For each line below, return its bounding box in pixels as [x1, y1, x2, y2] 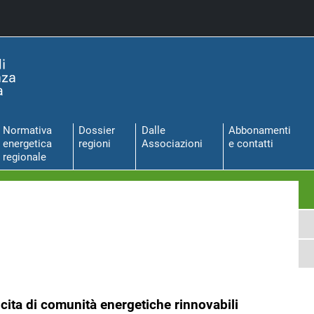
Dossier [78, 124, 115, 137]
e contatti [228, 137, 274, 151]
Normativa [3, 124, 53, 137]
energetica [3, 137, 53, 151]
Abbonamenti [228, 124, 292, 137]
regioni [78, 137, 111, 151]
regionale [3, 151, 47, 164]
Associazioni [141, 137, 203, 151]
